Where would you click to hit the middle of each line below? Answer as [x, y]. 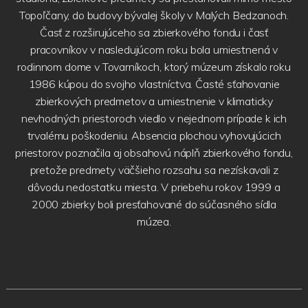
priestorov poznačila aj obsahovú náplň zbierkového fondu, [154, 152]
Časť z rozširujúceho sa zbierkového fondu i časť [154, 32]
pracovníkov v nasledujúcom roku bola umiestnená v [154, 49]
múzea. [154, 221]
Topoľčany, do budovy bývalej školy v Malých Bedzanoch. [154, 15]
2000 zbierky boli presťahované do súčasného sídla [154, 204]
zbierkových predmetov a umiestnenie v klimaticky [154, 101]
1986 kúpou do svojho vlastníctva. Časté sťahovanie [154, 84]
